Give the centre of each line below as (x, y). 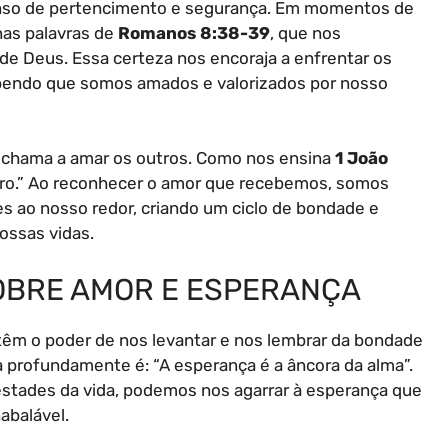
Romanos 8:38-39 (194, 32)
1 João (361, 158)
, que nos (305, 32)
